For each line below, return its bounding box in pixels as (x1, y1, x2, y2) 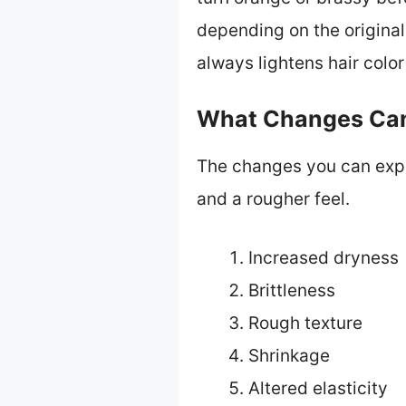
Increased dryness (248, 246, 399, 268)
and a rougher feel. (197, 188, 350, 210)
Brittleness (248, 279, 335, 301)
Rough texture (248, 312, 362, 333)
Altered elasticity (248, 377, 388, 399)
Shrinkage (248, 344, 330, 366)
